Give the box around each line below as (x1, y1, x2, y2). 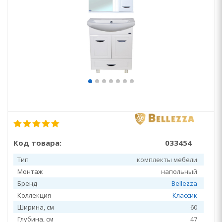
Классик (172, 191, 197, 200)
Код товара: (13, 138, 61, 148)
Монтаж (17, 167, 43, 176)
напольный (161, 167, 197, 176)
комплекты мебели (137, 155, 197, 164)
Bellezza (171, 179, 197, 188)
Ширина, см (17, 203, 54, 212)
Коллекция (17, 191, 51, 200)
